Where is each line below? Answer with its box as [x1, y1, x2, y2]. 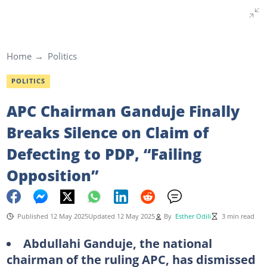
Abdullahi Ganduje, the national [23, 234, 212, 252]
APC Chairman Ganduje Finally [6, 100, 240, 121]
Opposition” [6, 164, 98, 185]
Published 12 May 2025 [17, 212, 88, 221]
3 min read [221, 212, 254, 221]
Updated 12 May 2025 [88, 212, 155, 221]
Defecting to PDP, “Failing [6, 143, 201, 164]
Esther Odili [175, 212, 211, 221]
